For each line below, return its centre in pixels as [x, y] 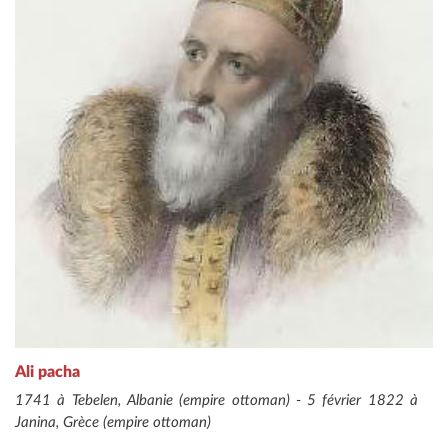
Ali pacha [47, 372]
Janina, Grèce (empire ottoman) [113, 423]
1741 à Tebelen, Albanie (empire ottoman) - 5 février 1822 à [216, 401]
